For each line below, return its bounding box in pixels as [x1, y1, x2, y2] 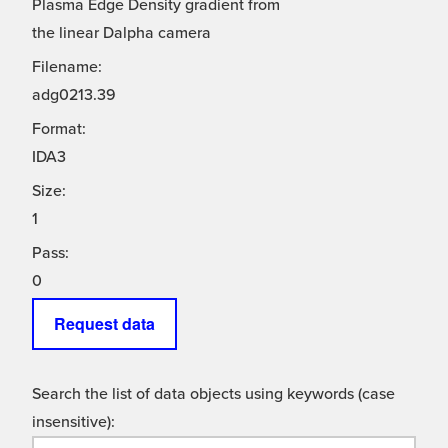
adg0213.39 [32, 85, 116, 106]
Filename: [32, 57, 102, 78]
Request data [54, 312, 155, 336]
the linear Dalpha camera [32, 23, 211, 44]
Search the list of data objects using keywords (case [32, 384, 395, 405]
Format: [32, 119, 86, 140]
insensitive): [32, 412, 115, 433]
